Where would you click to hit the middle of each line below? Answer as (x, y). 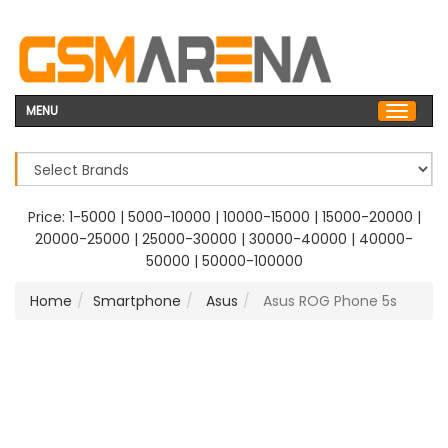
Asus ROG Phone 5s (328, 301)
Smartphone (137, 301)
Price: (48, 217)
